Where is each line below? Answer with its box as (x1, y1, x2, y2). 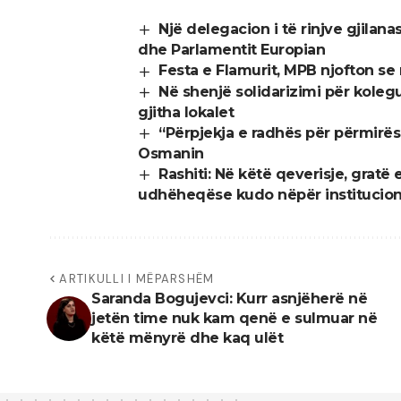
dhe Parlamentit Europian (138, 41, 325, 59)
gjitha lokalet (138, 103, 234, 121)
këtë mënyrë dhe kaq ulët (91, 329, 283, 347)
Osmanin (138, 144, 204, 162)
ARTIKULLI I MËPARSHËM (59, 271, 215, 287)
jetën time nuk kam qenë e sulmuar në (91, 310, 377, 328)
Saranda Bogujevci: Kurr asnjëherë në (91, 290, 367, 308)
